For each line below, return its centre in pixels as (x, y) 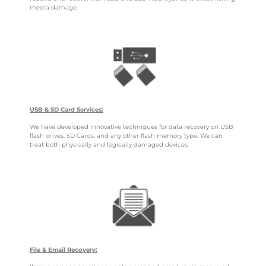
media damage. (54, 8)
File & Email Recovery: (64, 249)
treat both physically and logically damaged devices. (109, 145)
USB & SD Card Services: (66, 109)
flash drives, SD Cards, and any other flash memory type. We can (126, 136)
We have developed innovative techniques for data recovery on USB (132, 127)
